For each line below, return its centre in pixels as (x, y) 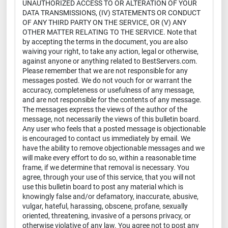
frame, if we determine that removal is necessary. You (106, 167)
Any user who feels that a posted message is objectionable (114, 129)
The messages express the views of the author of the (105, 109)
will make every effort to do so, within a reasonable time (109, 158)
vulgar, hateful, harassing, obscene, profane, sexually (105, 206)
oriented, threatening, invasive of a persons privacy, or (107, 216)
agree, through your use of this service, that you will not (109, 177)
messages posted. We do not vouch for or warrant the (107, 80)
